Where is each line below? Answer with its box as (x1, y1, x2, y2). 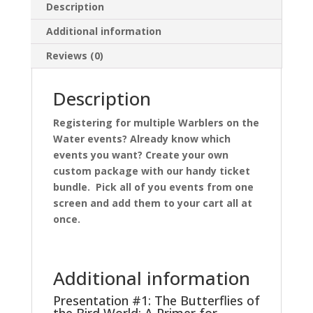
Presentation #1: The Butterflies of (52, 291, 260, 309)
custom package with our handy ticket (52, 163, 250, 177)
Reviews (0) (45, 48, 103, 62)
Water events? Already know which (52, 131, 231, 145)
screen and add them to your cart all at (52, 196, 252, 210)
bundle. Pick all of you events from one (52, 180, 254, 194)
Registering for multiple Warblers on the (52, 115, 259, 129)
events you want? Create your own (52, 147, 228, 161)
